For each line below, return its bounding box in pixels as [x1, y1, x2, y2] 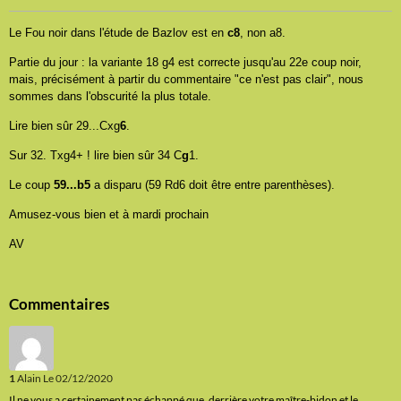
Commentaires [9, 294, 109, 314]
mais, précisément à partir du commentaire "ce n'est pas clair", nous [9, 73, 363, 87]
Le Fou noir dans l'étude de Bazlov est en [9, 26, 227, 40]
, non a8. [240, 26, 286, 40]
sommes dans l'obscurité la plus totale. [9, 90, 211, 104]
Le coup [9, 178, 54, 192]
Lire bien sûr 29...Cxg [9, 119, 120, 133]
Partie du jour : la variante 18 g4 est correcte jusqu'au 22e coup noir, [9, 55, 362, 70]
